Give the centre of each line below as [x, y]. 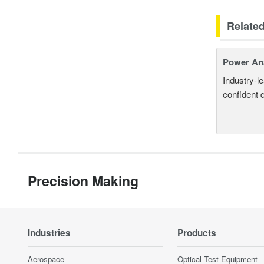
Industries [49, 232]
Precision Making [83, 180]
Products [197, 232]
